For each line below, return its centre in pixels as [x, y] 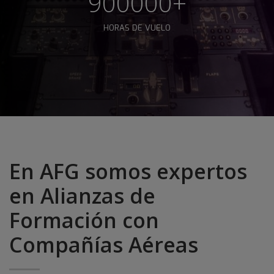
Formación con [84, 220]
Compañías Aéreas [104, 244]
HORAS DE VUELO [137, 28]
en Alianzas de [82, 195]
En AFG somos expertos [128, 171]
